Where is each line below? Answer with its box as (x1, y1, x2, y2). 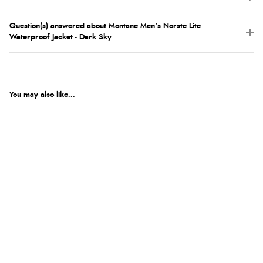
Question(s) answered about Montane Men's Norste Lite (9, 22, 201, 31)
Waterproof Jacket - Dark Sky (9, 33, 112, 42)
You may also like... (9, 91, 75, 99)
